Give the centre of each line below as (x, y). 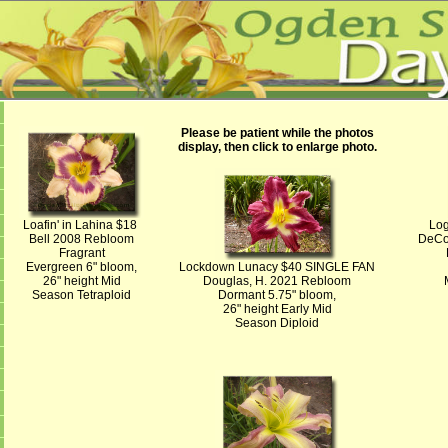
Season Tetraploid (81, 295)
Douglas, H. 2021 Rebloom (277, 281)
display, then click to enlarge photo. (277, 147)
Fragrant (81, 253)
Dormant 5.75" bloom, (277, 295)
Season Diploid (277, 323)
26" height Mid (81, 281)
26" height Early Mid (277, 309)
